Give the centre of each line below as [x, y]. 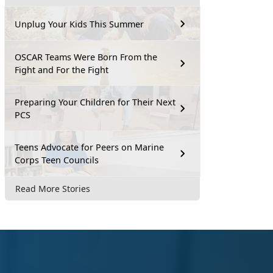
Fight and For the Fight [62, 70]
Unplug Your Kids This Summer [79, 24]
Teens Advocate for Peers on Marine [89, 147]
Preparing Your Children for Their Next [95, 102]
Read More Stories [53, 188]
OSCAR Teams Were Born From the [86, 57]
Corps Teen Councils [57, 160]
